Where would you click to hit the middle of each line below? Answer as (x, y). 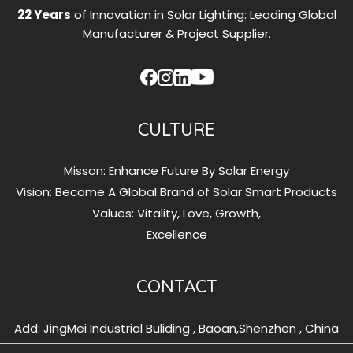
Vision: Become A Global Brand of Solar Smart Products (176, 192)
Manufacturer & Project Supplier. (176, 33)
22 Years (44, 14)
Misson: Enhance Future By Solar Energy (176, 171)
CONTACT (176, 286)
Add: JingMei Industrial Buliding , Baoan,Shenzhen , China (176, 328)
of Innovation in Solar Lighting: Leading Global (203, 14)
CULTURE (176, 129)
